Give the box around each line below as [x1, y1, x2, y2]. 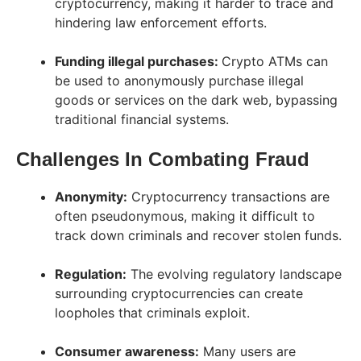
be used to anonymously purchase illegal [55, 72, 304, 89]
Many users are [199, 342, 296, 359]
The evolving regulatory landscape [127, 265, 342, 282]
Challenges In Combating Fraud [16, 147, 309, 170]
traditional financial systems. [55, 110, 229, 127]
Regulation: [55, 265, 127, 282]
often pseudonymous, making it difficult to [55, 207, 315, 224]
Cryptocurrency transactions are [127, 188, 330, 205]
